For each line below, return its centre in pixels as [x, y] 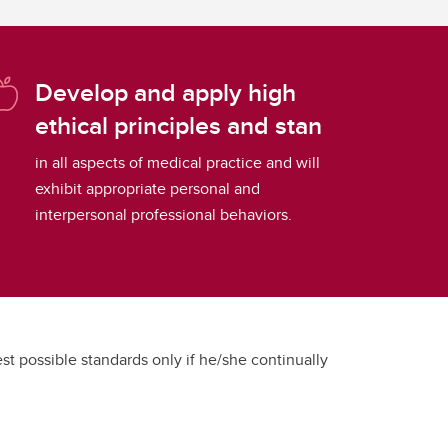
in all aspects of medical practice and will [178, 163]
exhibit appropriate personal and [148, 189]
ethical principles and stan [179, 125]
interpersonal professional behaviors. [164, 215]
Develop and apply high [166, 92]
